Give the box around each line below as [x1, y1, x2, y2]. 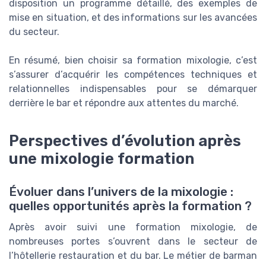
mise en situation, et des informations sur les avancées [9, 12, 257, 24]
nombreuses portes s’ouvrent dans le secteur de [9, 236, 257, 248]
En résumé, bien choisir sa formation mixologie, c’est [9, 55, 257, 66]
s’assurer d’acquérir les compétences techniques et [9, 69, 257, 81]
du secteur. [9, 26, 59, 38]
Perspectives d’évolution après [9, 132, 241, 150]
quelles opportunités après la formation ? [9, 199, 252, 214]
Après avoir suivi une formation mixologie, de [9, 221, 257, 233]
